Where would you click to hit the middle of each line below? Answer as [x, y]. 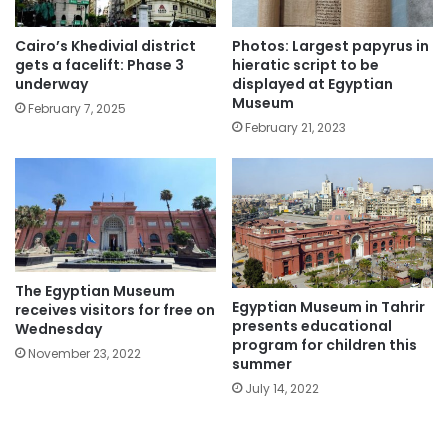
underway [51, 84]
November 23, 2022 [84, 353]
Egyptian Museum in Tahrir [328, 306]
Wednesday [58, 328]
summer [262, 363]
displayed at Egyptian [312, 84]
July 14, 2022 [282, 388]
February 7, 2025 [77, 109]
